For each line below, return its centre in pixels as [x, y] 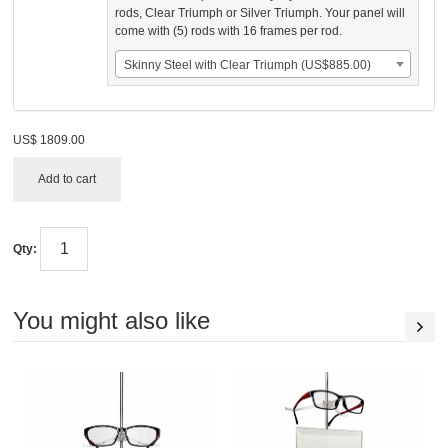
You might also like [112, 321]
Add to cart [67, 179]
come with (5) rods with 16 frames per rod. [229, 31]
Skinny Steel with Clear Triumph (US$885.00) [248, 65]
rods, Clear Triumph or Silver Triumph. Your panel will [260, 13]
